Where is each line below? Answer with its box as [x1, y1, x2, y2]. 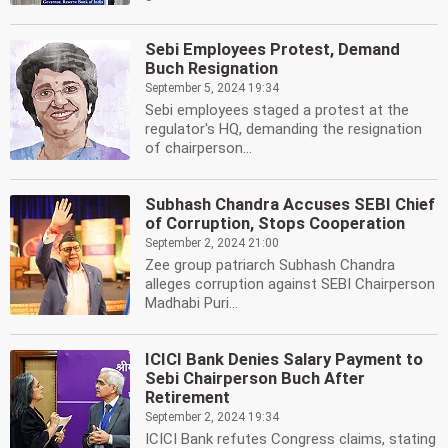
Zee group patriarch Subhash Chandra [145, 256, 395, 274]
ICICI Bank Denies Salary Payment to [145, 350, 423, 369]
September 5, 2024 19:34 [145, 81, 279, 95]
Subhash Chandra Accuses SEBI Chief [145, 195, 435, 214]
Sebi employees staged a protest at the [145, 101, 409, 119]
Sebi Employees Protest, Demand [145, 40, 400, 59]
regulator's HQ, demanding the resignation [145, 120, 422, 138]
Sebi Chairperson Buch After [145, 369, 365, 388]
